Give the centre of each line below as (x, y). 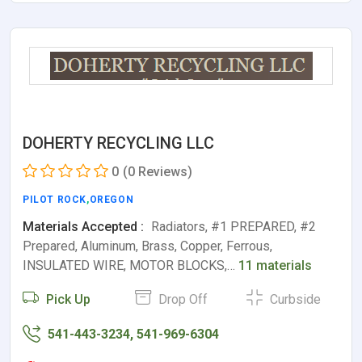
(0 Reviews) (158, 171)
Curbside (294, 299)
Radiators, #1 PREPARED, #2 (232, 226)
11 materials (275, 265)
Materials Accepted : (83, 226)
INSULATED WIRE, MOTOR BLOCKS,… (130, 265)
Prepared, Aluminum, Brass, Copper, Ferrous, (147, 246)
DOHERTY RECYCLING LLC (118, 143)
